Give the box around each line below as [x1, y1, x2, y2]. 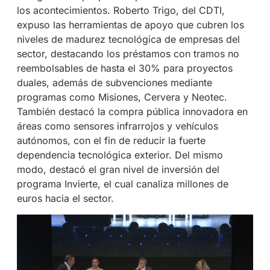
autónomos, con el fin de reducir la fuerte [16, 134, 206, 147]
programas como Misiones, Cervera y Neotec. [16, 91, 227, 104]
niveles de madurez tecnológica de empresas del [16, 33, 240, 46]
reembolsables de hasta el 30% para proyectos [16, 62, 233, 75]
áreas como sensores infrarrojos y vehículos [16, 120, 218, 133]
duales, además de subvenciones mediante [16, 77, 212, 89]
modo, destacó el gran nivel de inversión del [16, 163, 219, 176]
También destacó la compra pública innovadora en [16, 105, 248, 118]
